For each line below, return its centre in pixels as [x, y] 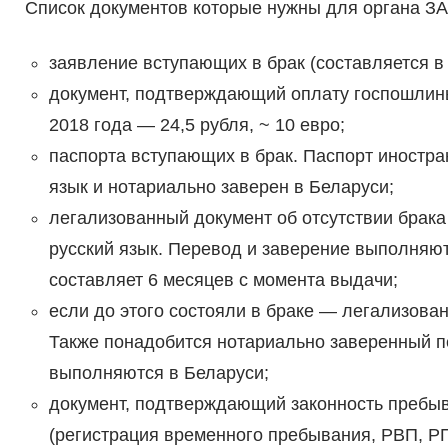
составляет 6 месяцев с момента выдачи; [223, 280]
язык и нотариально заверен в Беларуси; [221, 187]
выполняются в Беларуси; [158, 373]
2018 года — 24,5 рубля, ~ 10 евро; [196, 125]
